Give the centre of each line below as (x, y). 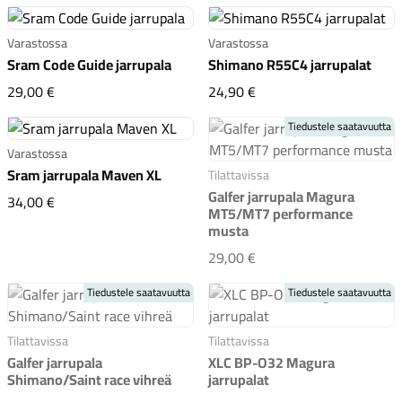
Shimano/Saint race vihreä (89, 379)
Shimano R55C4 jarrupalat (290, 64)
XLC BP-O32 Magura (271, 362)
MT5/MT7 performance (280, 213)
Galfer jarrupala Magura (281, 196)
